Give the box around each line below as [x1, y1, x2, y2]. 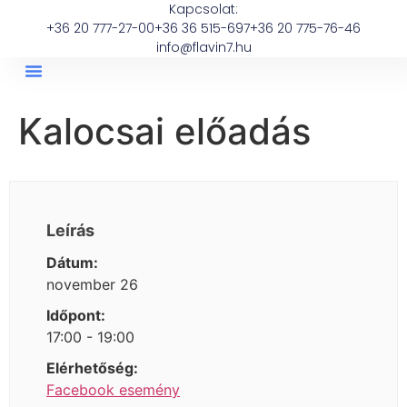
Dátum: [46, 253, 98, 272]
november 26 [46, 275, 138, 293]
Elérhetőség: [46, 359, 138, 377]
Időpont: [46, 306, 105, 324]
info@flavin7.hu [155, 38, 252, 56]
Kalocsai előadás [18, 109, 311, 154]
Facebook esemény [46, 381, 180, 399]
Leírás [46, 221, 94, 240]
